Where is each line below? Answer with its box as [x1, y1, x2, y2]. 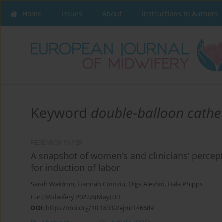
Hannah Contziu [77, 180, 125, 189]
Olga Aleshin [128, 180, 165, 189]
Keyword [31, 103, 91, 122]
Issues [61, 9, 82, 18]
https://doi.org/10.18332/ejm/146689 [46, 203, 154, 213]
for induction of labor [31, 162, 120, 174]
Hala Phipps [167, 180, 203, 189]
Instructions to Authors [142, 9, 218, 18]
